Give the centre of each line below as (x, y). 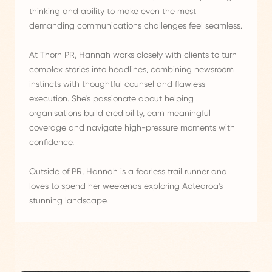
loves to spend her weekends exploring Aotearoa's (126, 186)
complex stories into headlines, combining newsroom (131, 70)
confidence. (52, 142)
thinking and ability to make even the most (113, 11)
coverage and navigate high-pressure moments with (132, 128)
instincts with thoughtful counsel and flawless (117, 84)
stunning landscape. (69, 201)
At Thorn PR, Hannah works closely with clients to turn (133, 55)
